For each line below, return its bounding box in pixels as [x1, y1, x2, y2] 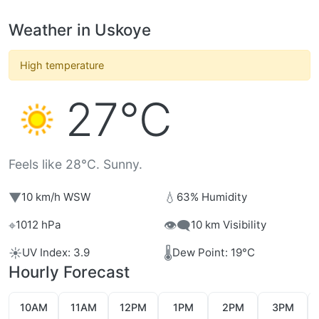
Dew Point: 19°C [172, 246, 255, 260]
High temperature [20, 58, 104, 71]
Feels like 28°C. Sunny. [9, 156, 142, 172]
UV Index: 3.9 [22, 246, 90, 260]
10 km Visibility [191, 218, 266, 232]
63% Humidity [177, 190, 247, 204]
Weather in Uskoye [9, 19, 151, 39]
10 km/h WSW [21, 190, 90, 204]
